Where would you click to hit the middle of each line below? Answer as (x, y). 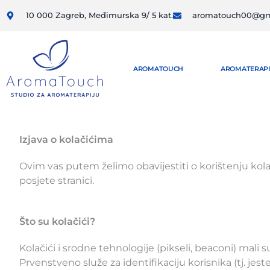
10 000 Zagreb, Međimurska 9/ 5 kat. (99, 15)
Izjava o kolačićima (66, 140)
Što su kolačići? (57, 222)
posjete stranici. (57, 181)
